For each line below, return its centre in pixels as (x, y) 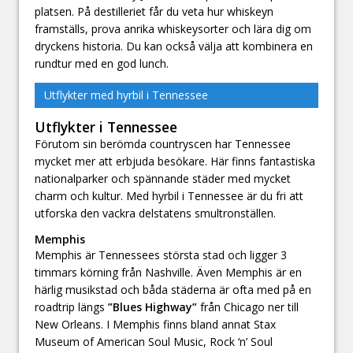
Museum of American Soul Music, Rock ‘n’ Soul (154, 342)
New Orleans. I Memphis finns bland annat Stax (155, 325)
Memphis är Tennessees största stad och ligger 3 (161, 255)
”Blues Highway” (152, 307)
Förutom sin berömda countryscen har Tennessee (163, 143)
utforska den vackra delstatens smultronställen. (155, 213)
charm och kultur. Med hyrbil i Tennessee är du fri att (169, 195)
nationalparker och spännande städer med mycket (163, 178)
